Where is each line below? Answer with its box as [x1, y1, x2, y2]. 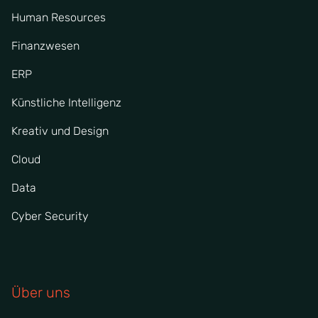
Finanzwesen [11, 38, 79, 53]
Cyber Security [11, 209, 89, 223]
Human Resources [11, 10, 106, 24]
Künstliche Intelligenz [11, 95, 121, 109]
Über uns [11, 283, 70, 301]
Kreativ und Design [11, 124, 109, 138]
